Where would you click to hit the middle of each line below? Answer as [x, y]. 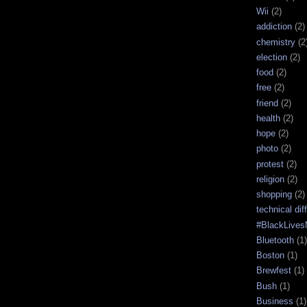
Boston [270, 256]
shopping [274, 195]
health [268, 118]
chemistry [276, 42]
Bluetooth [275, 240]
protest [270, 164]
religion [270, 179]
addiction [274, 27]
